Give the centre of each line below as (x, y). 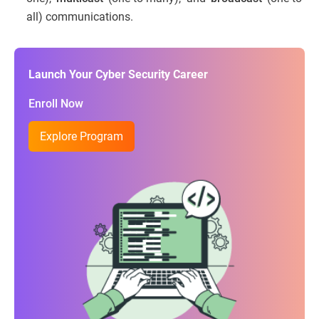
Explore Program (82, 136)
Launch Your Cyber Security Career (118, 74)
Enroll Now (56, 103)
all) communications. (80, 16)
